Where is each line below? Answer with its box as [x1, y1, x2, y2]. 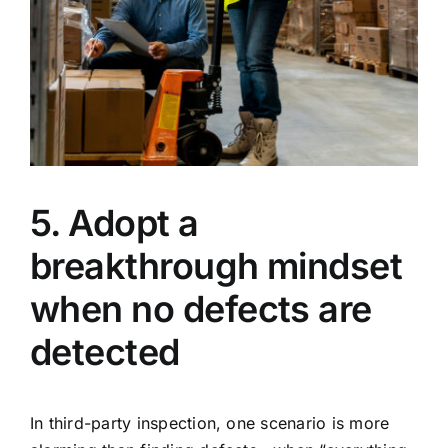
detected [30, 330, 180, 375]
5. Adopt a [30, 201, 199, 246]
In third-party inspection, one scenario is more [30, 413, 390, 434]
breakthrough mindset [30, 244, 403, 289]
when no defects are [30, 287, 372, 332]
